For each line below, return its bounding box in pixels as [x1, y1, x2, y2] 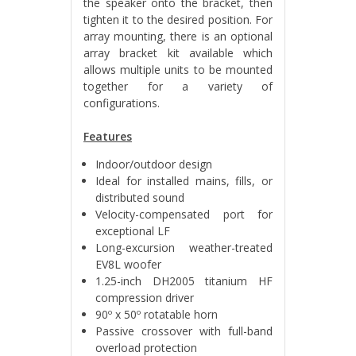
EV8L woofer [95, 257, 161, 272]
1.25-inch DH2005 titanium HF [95, 273, 273, 288]
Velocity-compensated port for [95, 207, 273, 222]
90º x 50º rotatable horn [95, 307, 218, 322]
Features [83, 129, 132, 144]
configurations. [83, 95, 160, 110]
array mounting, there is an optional [83, 29, 273, 44]
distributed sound [95, 190, 184, 205]
